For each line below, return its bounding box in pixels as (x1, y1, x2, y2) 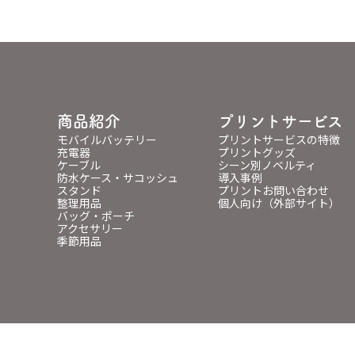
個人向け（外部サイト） (218, 195, 340, 212)
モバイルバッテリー (57, 132, 157, 148)
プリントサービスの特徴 (218, 132, 340, 148)
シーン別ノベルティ (218, 157, 316, 174)
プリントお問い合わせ (218, 182, 329, 199)
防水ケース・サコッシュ (57, 170, 178, 186)
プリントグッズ (218, 144, 296, 161)
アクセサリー (57, 220, 123, 237)
